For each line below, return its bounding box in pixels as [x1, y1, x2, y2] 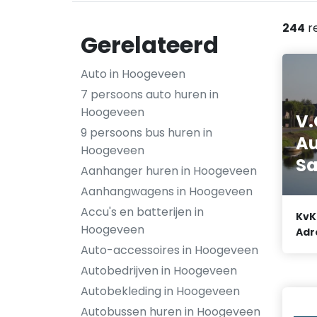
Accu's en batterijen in [81, 204, 204, 220]
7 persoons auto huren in [81, 86, 219, 103]
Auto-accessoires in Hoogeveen [81, 242, 258, 258]
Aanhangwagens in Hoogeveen [81, 183, 253, 200]
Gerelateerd [81, 29, 219, 61]
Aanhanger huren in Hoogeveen [81, 163, 257, 179]
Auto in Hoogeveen [81, 66, 185, 82]
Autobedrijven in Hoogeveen [81, 263, 237, 279]
